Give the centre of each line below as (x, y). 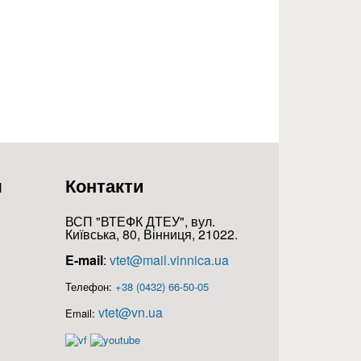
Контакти (105, 186)
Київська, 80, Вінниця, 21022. (151, 234)
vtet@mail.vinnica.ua (169, 260)
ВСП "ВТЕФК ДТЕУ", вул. (140, 222)
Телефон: (90, 287)
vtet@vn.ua (131, 313)
